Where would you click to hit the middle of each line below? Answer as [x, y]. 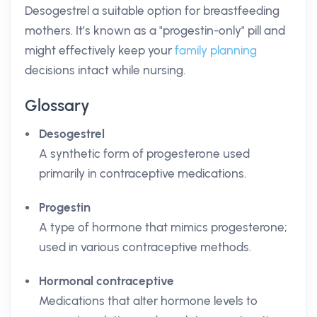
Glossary [57, 105]
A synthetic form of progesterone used [144, 154]
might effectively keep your [100, 50]
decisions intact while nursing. [105, 70]
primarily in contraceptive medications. [143, 173]
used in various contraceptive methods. [145, 247]
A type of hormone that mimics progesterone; [163, 227]
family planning [216, 50]
